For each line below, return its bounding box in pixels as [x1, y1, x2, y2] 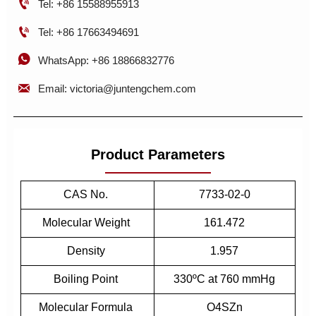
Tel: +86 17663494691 [37, 25, 139, 38]
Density [66, 244, 108, 257]
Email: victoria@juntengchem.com [37, 82, 196, 95]
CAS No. [63, 188, 111, 200]
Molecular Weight [42, 216, 133, 229]
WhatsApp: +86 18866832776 [37, 54, 174, 66]
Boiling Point [54, 272, 121, 285]
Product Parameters [91, 146, 225, 162]
